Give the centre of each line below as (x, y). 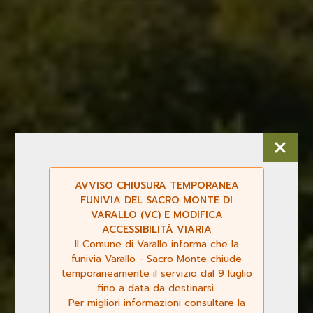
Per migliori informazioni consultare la (156, 303)
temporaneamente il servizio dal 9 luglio (156, 274)
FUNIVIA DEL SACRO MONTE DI (156, 200)
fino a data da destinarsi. (156, 288)
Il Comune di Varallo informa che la (156, 244)
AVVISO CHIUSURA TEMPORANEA (156, 185)
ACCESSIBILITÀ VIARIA (156, 230)
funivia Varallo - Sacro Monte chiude (156, 259)
